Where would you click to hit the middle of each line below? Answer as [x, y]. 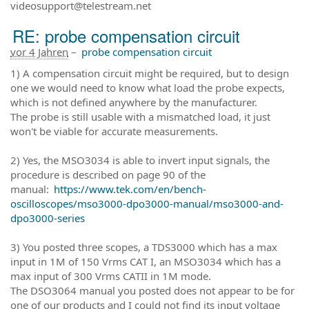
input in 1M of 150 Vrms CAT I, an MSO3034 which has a [146, 261]
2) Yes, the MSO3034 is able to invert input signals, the [140, 160]
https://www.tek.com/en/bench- [130, 189]
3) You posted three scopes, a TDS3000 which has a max [144, 247]
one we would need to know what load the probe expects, [148, 87]
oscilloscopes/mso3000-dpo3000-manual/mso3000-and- [147, 203]
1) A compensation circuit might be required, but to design [150, 73]
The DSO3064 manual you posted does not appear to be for [152, 290]
